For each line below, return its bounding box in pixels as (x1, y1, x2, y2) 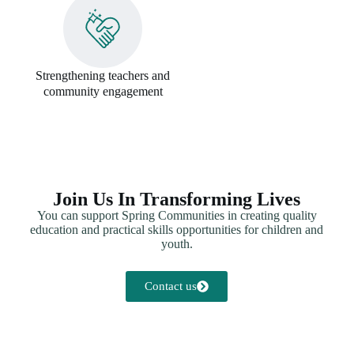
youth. (160, 237, 193, 251)
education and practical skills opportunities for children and (30, 223, 324, 237)
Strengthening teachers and (36, 68, 171, 82)
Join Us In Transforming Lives (53, 189, 301, 210)
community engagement (43, 84, 163, 98)
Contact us (145, 280, 198, 293)
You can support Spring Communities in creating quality (36, 209, 317, 223)
